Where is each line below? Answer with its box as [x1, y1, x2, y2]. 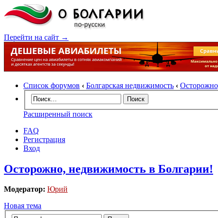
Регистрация [23, 135, 65, 144]
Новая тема [4, 201, 41, 210]
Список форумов [23, 81, 80, 90]
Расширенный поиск [23, 109, 92, 118]
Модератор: [4, 185, 45, 194]
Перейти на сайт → [4, 33, 69, 41]
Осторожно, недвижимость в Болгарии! [4, 162, 213, 175]
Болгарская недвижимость [86, 81, 174, 90]
